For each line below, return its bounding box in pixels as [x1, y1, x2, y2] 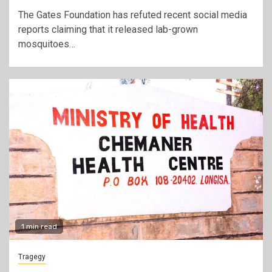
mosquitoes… [18, 38, 75, 50]
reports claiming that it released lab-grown [18, 24, 198, 35]
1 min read [21, 222, 57, 231]
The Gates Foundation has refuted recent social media [18, 9, 247, 21]
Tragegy [18, 253, 46, 261]
